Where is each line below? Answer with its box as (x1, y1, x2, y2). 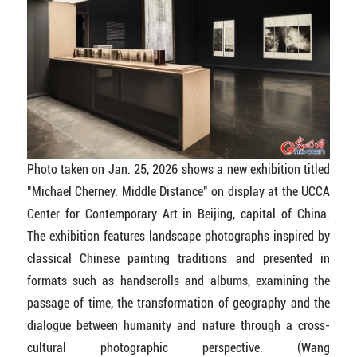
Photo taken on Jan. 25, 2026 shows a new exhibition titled (26, 162, 331, 178)
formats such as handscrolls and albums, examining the (26, 273, 331, 289)
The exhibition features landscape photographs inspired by (26, 229, 331, 245)
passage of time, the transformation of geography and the (26, 296, 331, 312)
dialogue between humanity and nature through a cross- (26, 318, 331, 334)
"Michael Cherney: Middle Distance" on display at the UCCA (26, 184, 331, 200)
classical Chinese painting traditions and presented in (26, 251, 331, 267)
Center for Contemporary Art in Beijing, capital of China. (26, 206, 331, 222)
